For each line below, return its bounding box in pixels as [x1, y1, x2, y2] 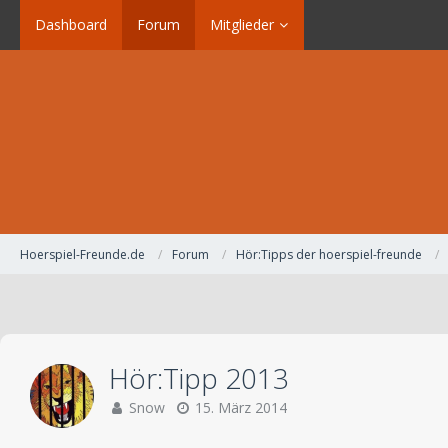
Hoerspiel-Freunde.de [20, 245, 145, 263]
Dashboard [35, 15, 107, 34]
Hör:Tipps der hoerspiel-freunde [236, 245, 422, 263]
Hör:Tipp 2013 [109, 359, 289, 397]
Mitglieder [210, 15, 274, 34]
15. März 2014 [195, 398, 287, 417]
